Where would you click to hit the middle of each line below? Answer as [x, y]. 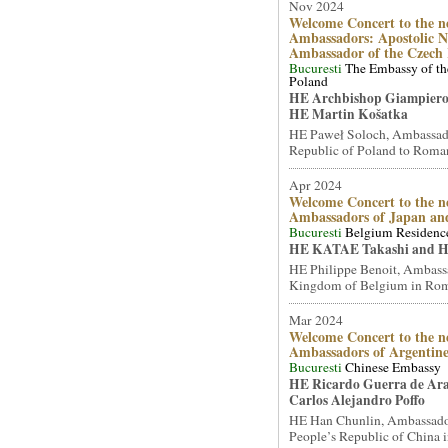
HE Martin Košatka [348, 114]
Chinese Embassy [392, 367]
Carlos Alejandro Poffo [356, 400]
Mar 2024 [315, 320]
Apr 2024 [315, 185]
